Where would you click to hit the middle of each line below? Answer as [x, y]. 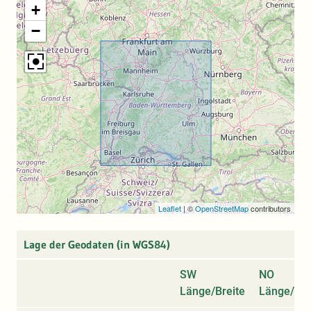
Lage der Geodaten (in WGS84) [97, 244]
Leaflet [170, 208]
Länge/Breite [212, 291]
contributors [270, 208]
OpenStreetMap [222, 208]
